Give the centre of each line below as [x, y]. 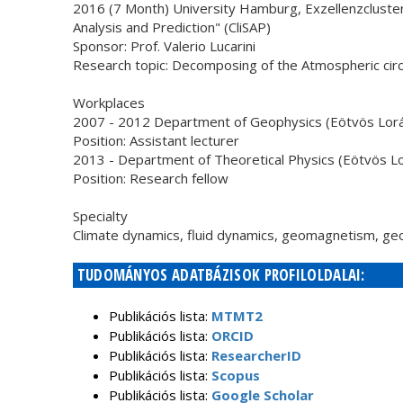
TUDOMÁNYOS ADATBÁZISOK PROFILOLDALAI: [221, 275]
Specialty [100, 216]
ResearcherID [256, 355]
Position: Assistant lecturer [156, 140]
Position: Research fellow [150, 178]
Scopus [235, 375]
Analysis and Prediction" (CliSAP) [171, 27]
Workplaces [108, 103]
